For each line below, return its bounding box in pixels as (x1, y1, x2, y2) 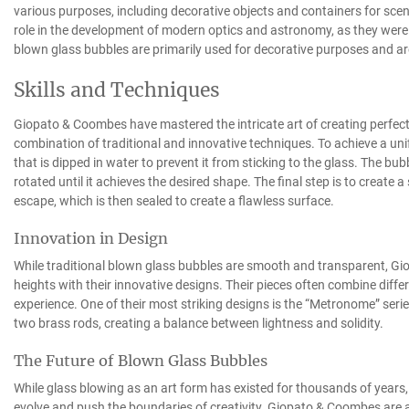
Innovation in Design (13, 228, 168, 247)
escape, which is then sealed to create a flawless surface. (13, 193, 334, 208)
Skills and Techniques (13, 77, 220, 102)
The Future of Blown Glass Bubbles (13, 351, 267, 370)
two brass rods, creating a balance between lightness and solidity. (13, 315, 383, 330)
